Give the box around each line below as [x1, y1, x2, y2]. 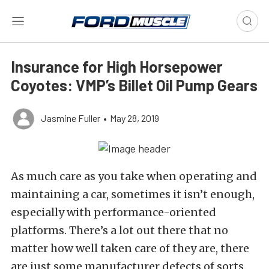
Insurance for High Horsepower [11, 57, 223, 76]
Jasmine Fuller [41, 112, 100, 124]
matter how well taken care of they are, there [11, 241, 249, 256]
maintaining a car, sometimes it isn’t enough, [11, 187, 255, 202]
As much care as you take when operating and [11, 169, 257, 184]
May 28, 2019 [110, 112, 159, 124]
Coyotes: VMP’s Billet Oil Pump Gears [11, 76, 258, 94]
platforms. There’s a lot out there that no [11, 223, 228, 238]
